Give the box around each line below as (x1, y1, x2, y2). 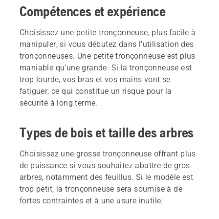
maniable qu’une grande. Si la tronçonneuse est (20, 63, 192, 73)
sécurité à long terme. (20, 98, 98, 108)
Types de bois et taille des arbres (20, 125, 194, 141)
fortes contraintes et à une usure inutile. (20, 196, 163, 206)
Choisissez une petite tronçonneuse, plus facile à (20, 28, 196, 38)
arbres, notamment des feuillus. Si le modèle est (20, 173, 194, 182)
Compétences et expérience (20, 3, 166, 20)
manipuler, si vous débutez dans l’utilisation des (20, 40, 194, 49)
